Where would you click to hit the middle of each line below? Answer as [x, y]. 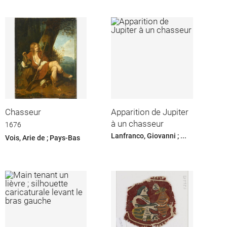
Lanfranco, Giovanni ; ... [149, 136]
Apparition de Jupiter [150, 112]
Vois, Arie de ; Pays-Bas [42, 138]
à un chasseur [138, 123]
